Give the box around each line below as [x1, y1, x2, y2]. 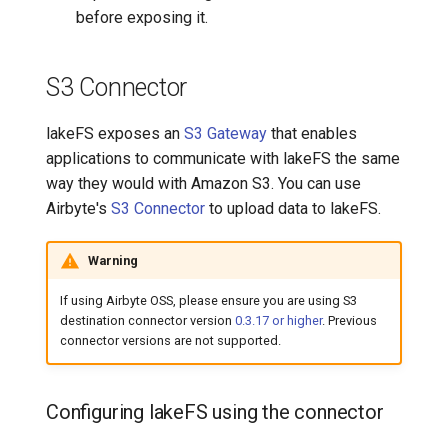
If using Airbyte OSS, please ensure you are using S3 [59, 293, 357, 309]
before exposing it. [76, 8, 208, 27]
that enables [267, 124, 357, 143]
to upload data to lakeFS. [205, 199, 381, 218]
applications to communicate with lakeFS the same [46, 149, 400, 168]
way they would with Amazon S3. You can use [46, 174, 361, 193]
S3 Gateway [184, 124, 267, 143]
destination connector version [59, 313, 235, 329]
